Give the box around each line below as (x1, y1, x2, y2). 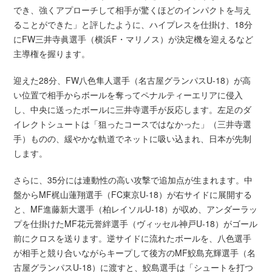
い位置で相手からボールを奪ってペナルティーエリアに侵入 (13, 89, 243, 101)
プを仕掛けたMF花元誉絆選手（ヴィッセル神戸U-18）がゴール (13, 217, 258, 230)
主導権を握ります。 (13, 47, 90, 60)
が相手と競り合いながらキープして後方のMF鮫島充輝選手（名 (13, 246, 256, 259)
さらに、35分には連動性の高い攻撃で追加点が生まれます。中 (13, 174, 253, 186)
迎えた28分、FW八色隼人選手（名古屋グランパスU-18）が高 (13, 74, 251, 87)
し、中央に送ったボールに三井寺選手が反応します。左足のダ (13, 103, 252, 116)
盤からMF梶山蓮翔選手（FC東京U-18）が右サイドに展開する (13, 188, 253, 201)
